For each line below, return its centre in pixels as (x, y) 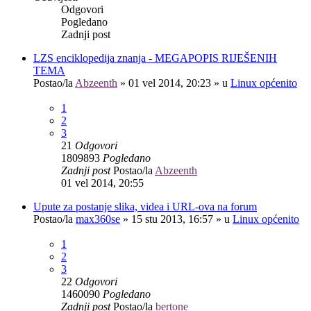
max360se (98, 219)
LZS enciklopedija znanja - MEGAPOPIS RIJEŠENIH (155, 58)
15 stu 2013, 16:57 (172, 219)
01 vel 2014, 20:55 (102, 183)
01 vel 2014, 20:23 (170, 83)
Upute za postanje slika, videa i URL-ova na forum (145, 206)
